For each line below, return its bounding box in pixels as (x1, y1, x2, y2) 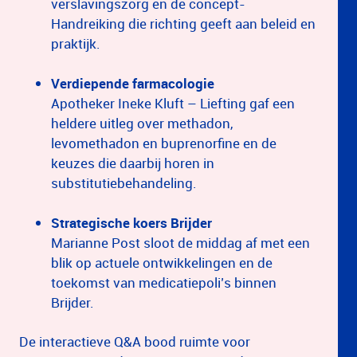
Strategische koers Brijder (51, 213, 212, 232)
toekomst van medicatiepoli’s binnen (51, 273, 277, 292)
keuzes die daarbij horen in (51, 153, 214, 172)
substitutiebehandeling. (51, 173, 200, 192)
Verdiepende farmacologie (51, 73, 214, 92)
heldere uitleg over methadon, (51, 113, 233, 132)
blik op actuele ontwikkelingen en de (51, 253, 273, 272)
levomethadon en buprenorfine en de (51, 133, 277, 152)
